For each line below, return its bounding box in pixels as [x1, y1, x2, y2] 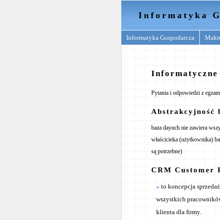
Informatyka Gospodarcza [126, 34, 194, 41]
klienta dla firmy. [156, 208, 201, 216]
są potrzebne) [151, 148, 182, 155]
